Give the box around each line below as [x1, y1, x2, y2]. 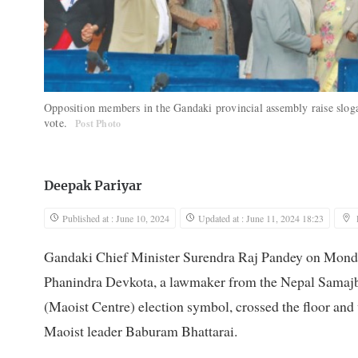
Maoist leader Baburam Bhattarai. [44, 321, 237, 341]
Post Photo [75, 117, 121, 131]
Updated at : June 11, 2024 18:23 [198, 212, 324, 225]
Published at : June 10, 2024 [62, 212, 169, 225]
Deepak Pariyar [44, 180, 142, 193]
